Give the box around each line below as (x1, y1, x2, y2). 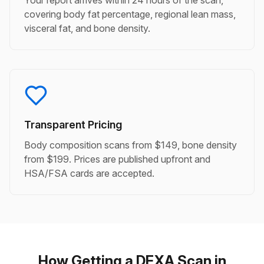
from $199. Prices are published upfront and (24, 153, 210, 165)
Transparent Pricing (24, 118, 122, 131)
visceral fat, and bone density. (24, 22, 150, 34)
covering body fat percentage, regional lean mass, (24, 8, 236, 20)
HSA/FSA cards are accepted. (24, 167, 154, 179)
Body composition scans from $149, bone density (24, 139, 237, 151)
